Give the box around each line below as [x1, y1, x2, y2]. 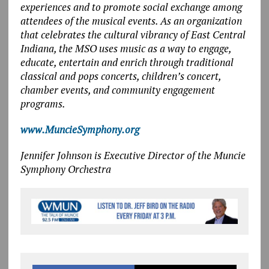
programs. [20, 96, 65, 110]
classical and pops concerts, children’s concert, [20, 68, 221, 83]
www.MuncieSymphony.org [20, 122, 139, 136]
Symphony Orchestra [20, 162, 111, 176]
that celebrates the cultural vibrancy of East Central [20, 27, 246, 41]
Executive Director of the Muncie [103, 148, 246, 162]
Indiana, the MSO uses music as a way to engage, [20, 41, 231, 55]
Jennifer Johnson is [20, 148, 104, 162]
